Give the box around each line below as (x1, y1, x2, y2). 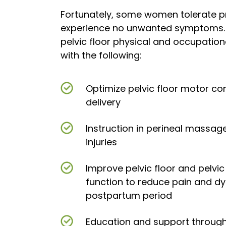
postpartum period (86, 189, 172, 202)
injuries (86, 136, 117, 149)
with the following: (61, 49, 142, 62)
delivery (86, 96, 121, 109)
